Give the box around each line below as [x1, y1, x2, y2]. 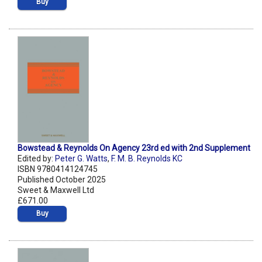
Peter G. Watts [55, 154, 108, 164]
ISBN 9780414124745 [18, 164, 98, 174]
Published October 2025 [18, 175, 106, 185]
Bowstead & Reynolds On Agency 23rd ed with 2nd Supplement [18, 143, 250, 153]
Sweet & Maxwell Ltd [18, 185, 94, 195]
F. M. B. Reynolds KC [111, 154, 182, 164]
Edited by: [18, 154, 55, 164]
